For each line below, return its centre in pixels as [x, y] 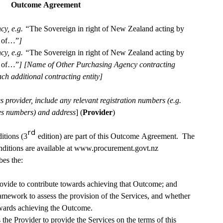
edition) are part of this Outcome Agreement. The [115, 136]
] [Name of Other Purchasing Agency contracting [97, 64]
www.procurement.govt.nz [116, 148]
